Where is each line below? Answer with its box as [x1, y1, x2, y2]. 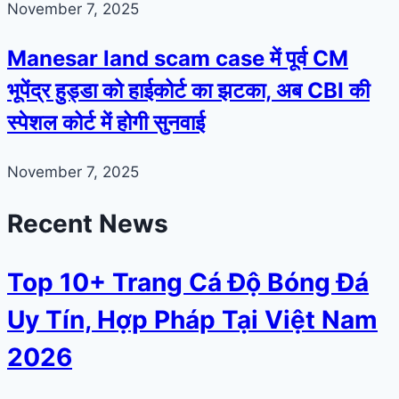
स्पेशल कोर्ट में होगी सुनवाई [7, 110, 205, 136]
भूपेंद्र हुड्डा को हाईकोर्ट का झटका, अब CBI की [7, 77, 370, 104]
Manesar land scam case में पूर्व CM [7, 45, 348, 72]
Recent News [7, 208, 168, 240]
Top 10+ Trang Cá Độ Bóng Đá [7, 266, 369, 297]
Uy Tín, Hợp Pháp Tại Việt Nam [7, 304, 378, 335]
